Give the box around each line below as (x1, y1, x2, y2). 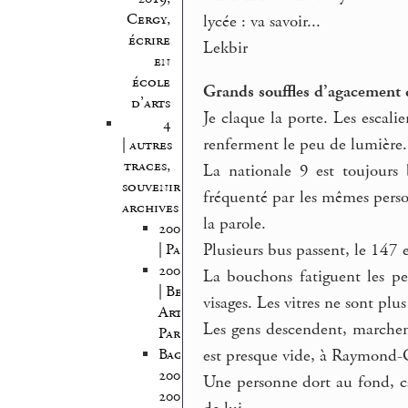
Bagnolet (158, 344, 221, 364)
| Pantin (158, 240, 210, 260)
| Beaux (158, 281, 205, 301)
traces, (123, 156, 170, 176)
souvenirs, (121, 177, 189, 197)
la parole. (203, 212, 267, 235)
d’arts (130, 93, 170, 113)
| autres (121, 135, 172, 155)
